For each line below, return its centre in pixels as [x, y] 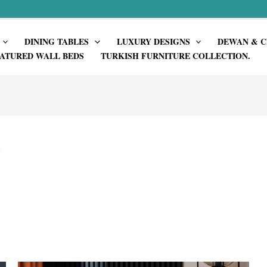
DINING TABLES [57, 41]
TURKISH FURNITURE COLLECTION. [175, 55]
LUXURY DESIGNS [153, 41]
